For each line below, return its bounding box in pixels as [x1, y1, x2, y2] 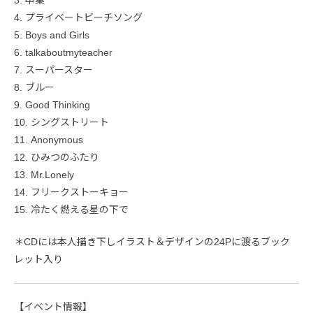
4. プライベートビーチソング [14, 11, 143, 23]
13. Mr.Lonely [14, 168, 74, 180]
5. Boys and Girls [14, 29, 89, 41]
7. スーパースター [14, 64, 93, 75]
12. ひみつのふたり [14, 151, 99, 163]
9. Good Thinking [14, 99, 90, 110]
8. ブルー [14, 81, 54, 93]
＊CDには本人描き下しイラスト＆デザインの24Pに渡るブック [14, 235, 290, 247]
